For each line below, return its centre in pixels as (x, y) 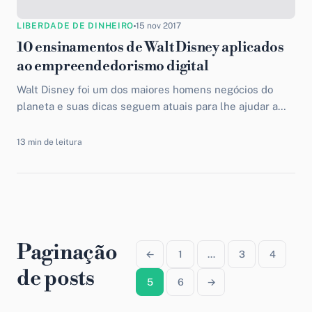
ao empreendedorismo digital (113, 67)
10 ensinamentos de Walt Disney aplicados (150, 48)
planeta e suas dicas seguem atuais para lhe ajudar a (147, 106)
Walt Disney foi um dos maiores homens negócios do (145, 89)
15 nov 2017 (159, 26)
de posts (56, 279)
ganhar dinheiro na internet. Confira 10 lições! (128, 123)
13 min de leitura (49, 142)
